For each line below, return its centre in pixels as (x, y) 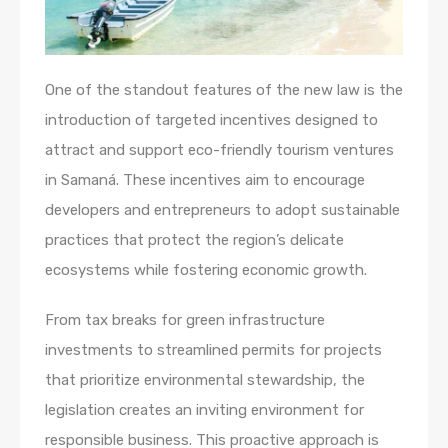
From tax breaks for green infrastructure (185, 319)
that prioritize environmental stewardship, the (205, 379)
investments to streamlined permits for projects (213, 349)
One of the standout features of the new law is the (224, 89)
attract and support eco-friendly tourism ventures (219, 149)
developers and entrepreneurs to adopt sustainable (222, 209)
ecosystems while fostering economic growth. (206, 269)
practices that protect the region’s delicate (194, 239)
